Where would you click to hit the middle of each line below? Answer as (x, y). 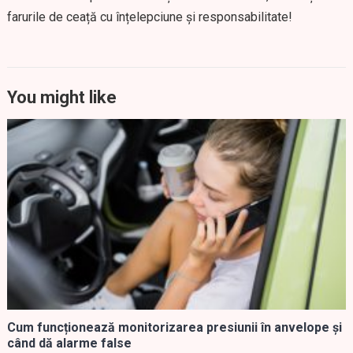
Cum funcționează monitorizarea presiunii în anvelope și (174, 327)
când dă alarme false (69, 343)
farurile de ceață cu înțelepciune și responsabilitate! (149, 17)
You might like (61, 97)
